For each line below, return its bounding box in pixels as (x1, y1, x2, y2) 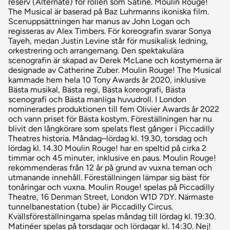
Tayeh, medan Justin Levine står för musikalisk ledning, (8, 36, 208, 46)
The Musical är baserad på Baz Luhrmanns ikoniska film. (8, 7, 209, 17)
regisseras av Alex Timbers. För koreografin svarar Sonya (8, 26, 211, 36)
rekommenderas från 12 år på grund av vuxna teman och (8, 163, 212, 173)
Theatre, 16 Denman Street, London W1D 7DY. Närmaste (8, 192, 214, 202)
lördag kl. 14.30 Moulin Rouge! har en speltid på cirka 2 (8, 143, 206, 154)
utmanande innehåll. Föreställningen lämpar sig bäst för (8, 172, 209, 183)
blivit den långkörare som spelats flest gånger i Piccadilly (8, 124, 214, 134)
